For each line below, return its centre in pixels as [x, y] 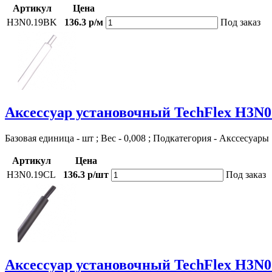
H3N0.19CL [31, 174]
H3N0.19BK [32, 22]
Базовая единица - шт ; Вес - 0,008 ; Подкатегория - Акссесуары [137, 138]
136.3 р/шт [86, 174]
